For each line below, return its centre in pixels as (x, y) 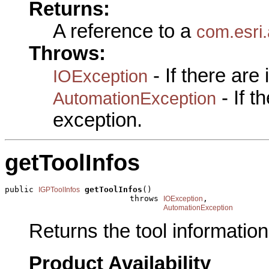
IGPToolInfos (59, 190)
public (22, 190)
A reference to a (125, 31)
